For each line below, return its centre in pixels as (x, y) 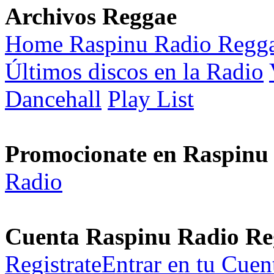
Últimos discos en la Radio (134, 71)
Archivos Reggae (91, 16)
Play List (151, 98)
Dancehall (53, 98)
